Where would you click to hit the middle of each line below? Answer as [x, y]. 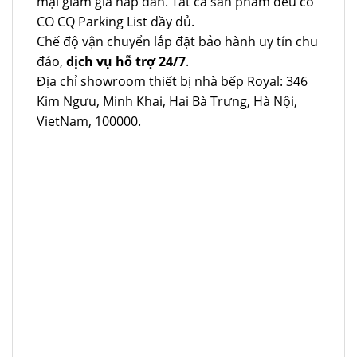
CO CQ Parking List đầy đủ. [116, 22]
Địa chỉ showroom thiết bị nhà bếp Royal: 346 [172, 82]
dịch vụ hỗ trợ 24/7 [126, 62]
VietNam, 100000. [89, 122]
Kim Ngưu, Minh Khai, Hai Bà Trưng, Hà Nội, [167, 102]
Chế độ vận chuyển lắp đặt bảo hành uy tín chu [177, 42]
